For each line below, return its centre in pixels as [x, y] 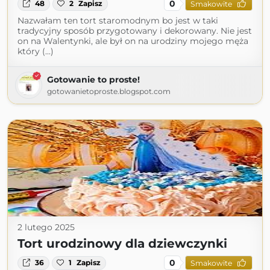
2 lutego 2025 [46, 228]
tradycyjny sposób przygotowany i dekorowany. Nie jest [135, 31]
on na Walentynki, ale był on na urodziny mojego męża [133, 41]
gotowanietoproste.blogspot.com [109, 92]
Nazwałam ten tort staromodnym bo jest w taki [118, 21]
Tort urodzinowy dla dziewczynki [122, 244]
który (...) [36, 52]
